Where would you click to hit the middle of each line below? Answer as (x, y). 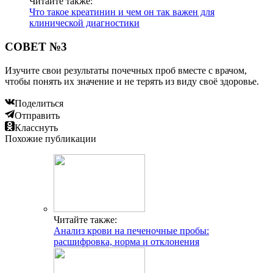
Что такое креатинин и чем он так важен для (122, 12)
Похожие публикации (51, 138)
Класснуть (36, 127)
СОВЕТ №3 (36, 47)
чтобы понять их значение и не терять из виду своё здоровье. (132, 81)
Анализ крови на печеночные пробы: (131, 230)
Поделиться (39, 103)
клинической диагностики (84, 23)
